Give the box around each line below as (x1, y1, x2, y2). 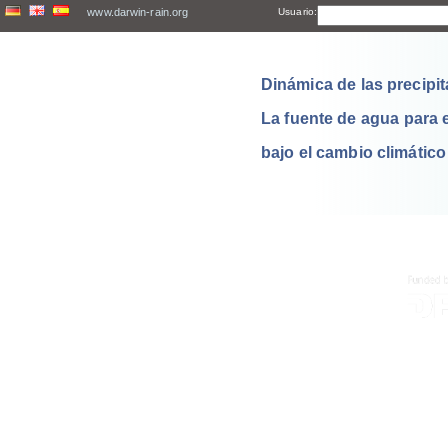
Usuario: (278, 6, 317, 17)
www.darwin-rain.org (87, 6, 189, 18)
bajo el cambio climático (261, 144, 446, 161)
